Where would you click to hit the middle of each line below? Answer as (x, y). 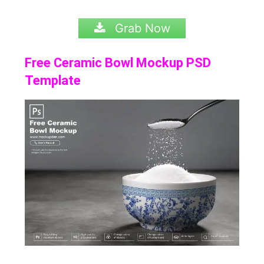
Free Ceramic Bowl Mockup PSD (118, 62)
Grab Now (141, 28)
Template (53, 80)
